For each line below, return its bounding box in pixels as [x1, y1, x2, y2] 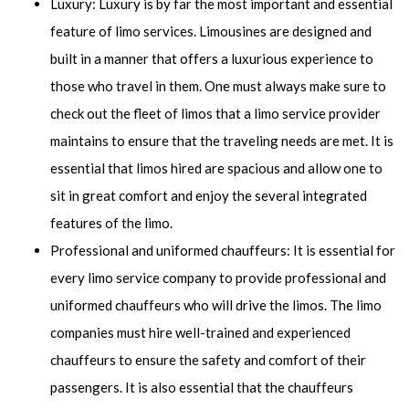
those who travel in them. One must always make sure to [50, 78, 386, 94]
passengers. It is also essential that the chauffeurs [50, 379, 353, 395]
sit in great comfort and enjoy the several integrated [50, 187, 367, 204]
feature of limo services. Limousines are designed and [50, 23, 372, 39]
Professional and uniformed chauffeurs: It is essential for [50, 242, 395, 258]
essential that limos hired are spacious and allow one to [50, 160, 383, 176]
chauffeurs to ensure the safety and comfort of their [50, 351, 366, 368]
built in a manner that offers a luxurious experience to [50, 50, 373, 67]
